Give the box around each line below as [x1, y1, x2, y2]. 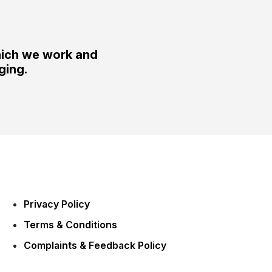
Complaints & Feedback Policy [23, 239, 166, 252]
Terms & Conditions [23, 219, 117, 231]
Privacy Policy [23, 198, 90, 211]
